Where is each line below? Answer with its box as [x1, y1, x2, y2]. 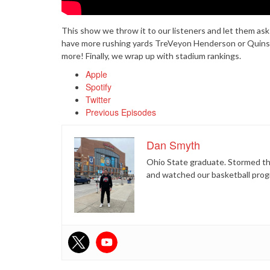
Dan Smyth [146, 137, 200, 152]
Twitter [86, 93, 111, 105]
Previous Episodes [86, 106, 156, 118]
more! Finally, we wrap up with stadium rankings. [61, 51, 241, 61]
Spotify [86, 81, 111, 93]
